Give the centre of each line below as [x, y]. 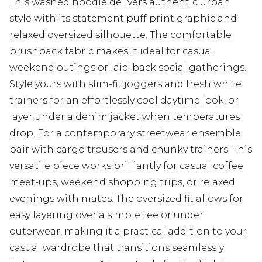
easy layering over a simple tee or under [106, 215]
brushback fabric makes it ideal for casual [111, 51]
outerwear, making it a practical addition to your [128, 232]
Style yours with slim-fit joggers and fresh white [125, 84]
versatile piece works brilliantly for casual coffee [126, 166]
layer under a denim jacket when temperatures [125, 117]
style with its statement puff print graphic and [123, 19]
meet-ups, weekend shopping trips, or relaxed [122, 182]
